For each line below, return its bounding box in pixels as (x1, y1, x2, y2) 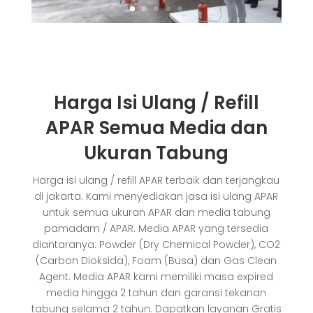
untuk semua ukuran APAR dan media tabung (42, 205, 270, 220)
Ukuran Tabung (84, 140, 229, 166)
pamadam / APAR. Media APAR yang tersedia (44, 221, 269, 236)
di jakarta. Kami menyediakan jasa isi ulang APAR (34, 189, 279, 204)
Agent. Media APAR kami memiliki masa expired (39, 270, 274, 284)
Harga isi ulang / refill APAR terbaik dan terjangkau (33, 173, 280, 188)
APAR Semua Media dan (45, 115, 268, 141)
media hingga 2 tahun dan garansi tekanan (46, 286, 267, 300)
